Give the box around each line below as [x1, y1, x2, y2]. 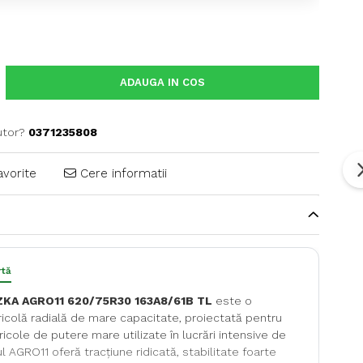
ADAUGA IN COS [120, 76, 206, 89]
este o [211, 294, 252, 308]
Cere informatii [75, 166, 167, 181]
